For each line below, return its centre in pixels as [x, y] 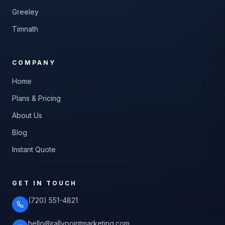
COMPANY [34, 63]
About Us [27, 115]
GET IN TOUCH [44, 183]
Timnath [25, 29]
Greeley [25, 12]
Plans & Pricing [36, 98]
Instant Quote [34, 149]
